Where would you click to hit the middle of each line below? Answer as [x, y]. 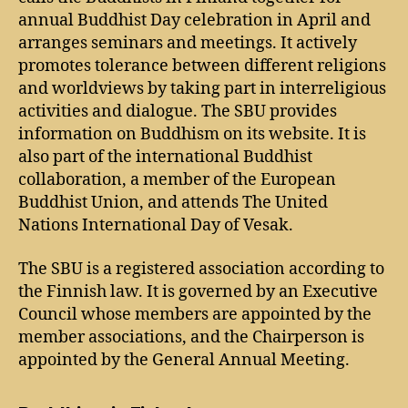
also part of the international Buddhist [165, 157]
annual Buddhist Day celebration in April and [194, 20]
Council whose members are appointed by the [195, 314]
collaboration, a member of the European [177, 180]
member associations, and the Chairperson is [191, 337]
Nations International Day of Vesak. [156, 225]
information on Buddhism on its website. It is [192, 134]
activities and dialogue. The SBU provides [178, 112]
